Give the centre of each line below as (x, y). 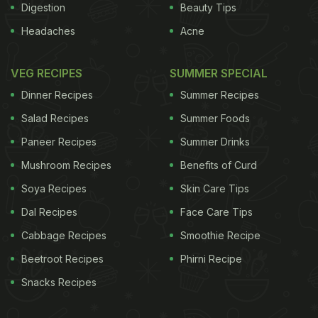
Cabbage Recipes (64, 235)
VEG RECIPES (46, 73)
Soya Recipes (54, 188)
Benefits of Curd (219, 165)
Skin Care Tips (215, 188)
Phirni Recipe (211, 259)
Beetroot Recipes (62, 259)
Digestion (43, 7)
